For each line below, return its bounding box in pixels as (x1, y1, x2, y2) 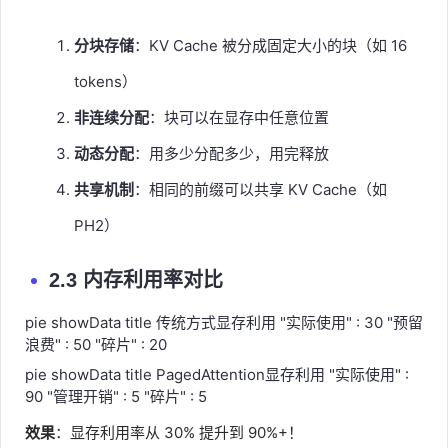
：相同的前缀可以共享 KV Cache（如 (134, 179, 387, 199)
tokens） (74, 71, 137, 91)
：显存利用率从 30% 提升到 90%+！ (55, 422, 303, 442)
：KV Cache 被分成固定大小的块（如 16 (134, 35, 407, 55)
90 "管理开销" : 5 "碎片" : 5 (25, 386, 207, 406)
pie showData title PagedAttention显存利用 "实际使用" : (25, 364, 409, 384)
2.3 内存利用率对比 (49, 268, 223, 291)
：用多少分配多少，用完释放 (134, 143, 329, 163)
